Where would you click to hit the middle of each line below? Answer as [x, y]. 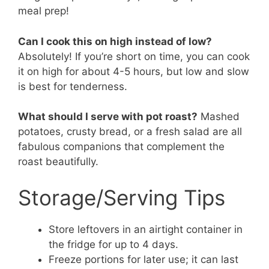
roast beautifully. [58, 162]
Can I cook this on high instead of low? [115, 41]
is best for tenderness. [73, 86]
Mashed [219, 117]
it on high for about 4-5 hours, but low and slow [134, 71]
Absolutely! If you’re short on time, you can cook [134, 56]
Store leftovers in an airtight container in [146, 229]
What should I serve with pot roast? [108, 117]
